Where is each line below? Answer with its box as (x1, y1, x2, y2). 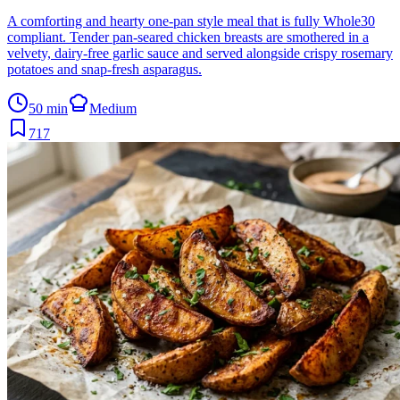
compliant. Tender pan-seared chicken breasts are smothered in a (7, 29, 369, 46)
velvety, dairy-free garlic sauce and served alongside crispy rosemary (7, 46, 393, 62)
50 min (29, 101, 68, 117)
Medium (89, 101, 137, 117)
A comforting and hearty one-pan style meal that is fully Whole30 (7, 13, 375, 29)
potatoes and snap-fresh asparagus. (7, 62, 202, 78)
